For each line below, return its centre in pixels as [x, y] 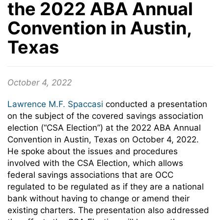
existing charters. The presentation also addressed [108, 210]
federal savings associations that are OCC [90, 175]
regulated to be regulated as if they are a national [106, 187]
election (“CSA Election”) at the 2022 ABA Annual [104, 128]
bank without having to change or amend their [98, 198]
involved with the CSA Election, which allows [95, 163]
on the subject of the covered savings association [105, 116]
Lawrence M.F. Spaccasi [55, 104]
